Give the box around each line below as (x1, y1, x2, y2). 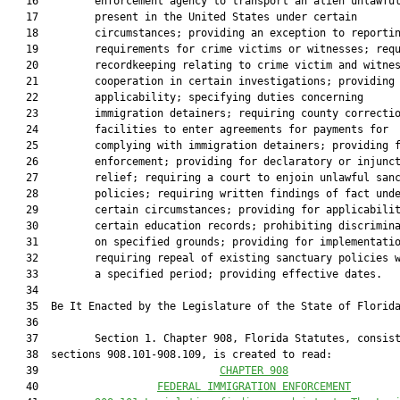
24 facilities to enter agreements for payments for (7, 123, 388, 136)
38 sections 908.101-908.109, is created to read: (7, 348, 332, 361)
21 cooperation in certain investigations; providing (7, 75, 395, 87)
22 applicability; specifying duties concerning (7, 91, 363, 104)
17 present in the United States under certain (7, 11, 357, 23)
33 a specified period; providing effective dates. (7, 268, 382, 280)
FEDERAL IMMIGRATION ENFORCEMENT (157, 380, 351, 393)
